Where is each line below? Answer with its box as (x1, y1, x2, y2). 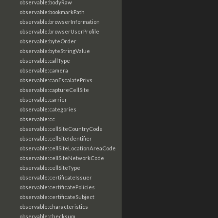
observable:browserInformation (19, 18, 100, 25)
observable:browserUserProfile (19, 28, 99, 35)
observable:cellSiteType (19, 164, 80, 171)
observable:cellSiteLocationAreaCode (19, 145, 116, 151)
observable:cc (19, 116, 55, 122)
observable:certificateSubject (19, 194, 94, 200)
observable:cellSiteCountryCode (19, 126, 103, 132)
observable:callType (19, 57, 70, 64)
